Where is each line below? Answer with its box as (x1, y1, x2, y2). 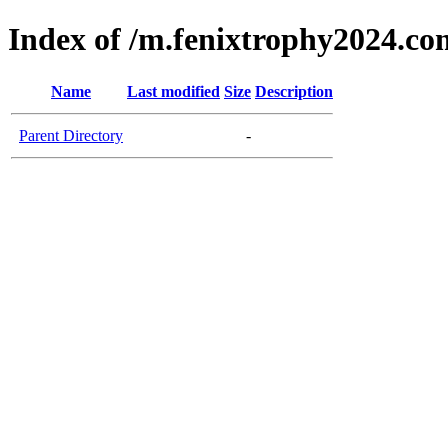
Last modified (127, 82, 220, 100)
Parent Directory (19, 126, 123, 144)
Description (255, 82, 333, 100)
